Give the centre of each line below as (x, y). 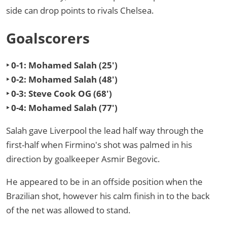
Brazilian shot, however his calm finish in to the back (108, 196)
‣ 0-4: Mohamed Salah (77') (62, 108)
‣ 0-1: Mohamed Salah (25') (62, 65)
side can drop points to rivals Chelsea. (80, 11)
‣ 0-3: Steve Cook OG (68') (59, 94)
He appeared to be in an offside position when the (104, 182)
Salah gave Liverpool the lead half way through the (105, 131)
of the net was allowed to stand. (68, 210)
